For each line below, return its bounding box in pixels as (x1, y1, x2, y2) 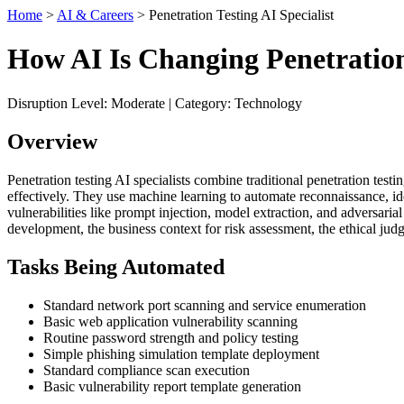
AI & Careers (57, 7, 133, 23)
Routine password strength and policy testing (43, 329, 298, 345)
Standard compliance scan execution (43, 362, 250, 378)
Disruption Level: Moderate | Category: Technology (7, 95, 302, 111)
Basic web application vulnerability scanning (43, 313, 298, 329)
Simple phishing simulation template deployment (43, 345, 319, 362)
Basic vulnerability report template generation (43, 378, 301, 394)
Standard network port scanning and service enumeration (43, 297, 366, 313)
